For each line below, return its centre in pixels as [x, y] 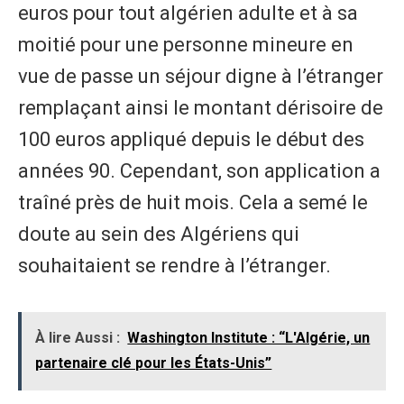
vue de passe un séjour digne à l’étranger [201, 76]
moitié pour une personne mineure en [186, 44]
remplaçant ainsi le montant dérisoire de [201, 107]
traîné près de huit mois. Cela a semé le [193, 202]
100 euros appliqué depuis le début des [191, 139]
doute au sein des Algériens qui [159, 234]
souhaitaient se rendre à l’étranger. [174, 265]
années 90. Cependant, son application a [199, 170]
